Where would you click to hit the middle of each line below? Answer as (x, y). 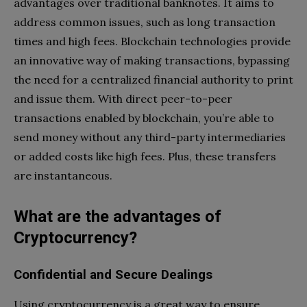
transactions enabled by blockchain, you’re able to (144, 118)
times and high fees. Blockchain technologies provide (152, 41)
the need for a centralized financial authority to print (153, 79)
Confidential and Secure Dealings (113, 274)
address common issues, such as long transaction (145, 22)
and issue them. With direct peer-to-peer (123, 98)
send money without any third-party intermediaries (150, 137)
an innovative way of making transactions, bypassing (152, 60)
